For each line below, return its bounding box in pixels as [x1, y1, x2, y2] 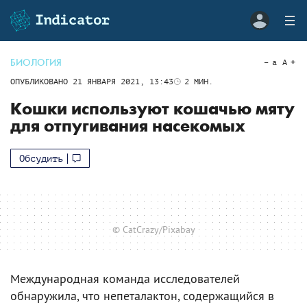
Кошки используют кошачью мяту [10, 99, 295, 119]
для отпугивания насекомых [10, 116, 245, 136]
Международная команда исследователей [10, 270, 240, 286]
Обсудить [19, 153, 63, 164]
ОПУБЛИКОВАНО [10, 77, 73, 86]
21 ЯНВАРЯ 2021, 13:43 [73, 77, 173, 86]
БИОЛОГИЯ [10, 57, 62, 69]
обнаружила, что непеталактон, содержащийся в [10, 287, 274, 304]
